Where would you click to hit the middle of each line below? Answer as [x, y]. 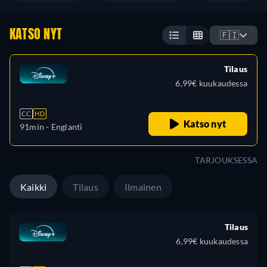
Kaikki [34, 187]
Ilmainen [143, 187]
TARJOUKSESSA [226, 160]
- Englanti [63, 127]
